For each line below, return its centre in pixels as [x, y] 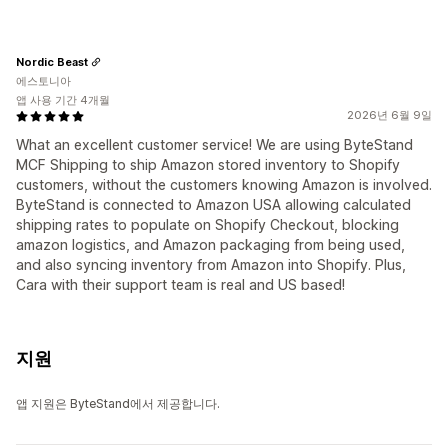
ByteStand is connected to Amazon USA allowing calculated [213, 205]
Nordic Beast [52, 61]
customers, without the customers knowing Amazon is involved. [224, 185]
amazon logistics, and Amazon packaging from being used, [210, 245]
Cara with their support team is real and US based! [180, 285]
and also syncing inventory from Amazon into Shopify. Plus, [211, 265]
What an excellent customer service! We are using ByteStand [214, 145]
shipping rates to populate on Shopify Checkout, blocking [207, 225]
